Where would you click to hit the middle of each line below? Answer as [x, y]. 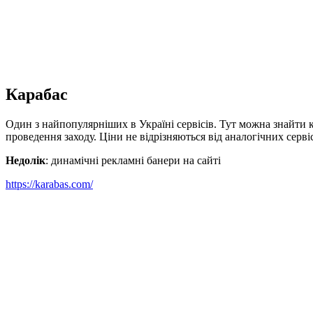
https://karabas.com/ [49, 184]
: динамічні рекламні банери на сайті [133, 160]
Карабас [37, 94]
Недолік [26, 160]
